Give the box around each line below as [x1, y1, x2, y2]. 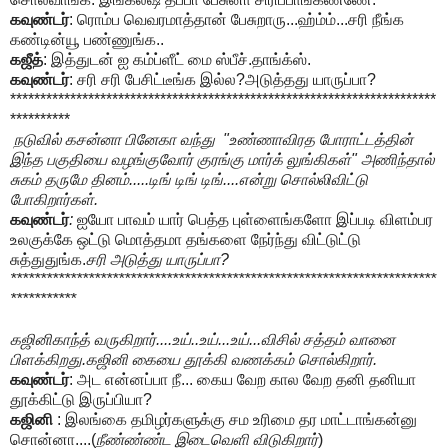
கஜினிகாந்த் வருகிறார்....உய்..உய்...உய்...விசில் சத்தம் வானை [10, 331, 395, 349]
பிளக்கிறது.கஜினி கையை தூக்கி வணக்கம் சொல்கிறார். [10, 351, 377, 369]
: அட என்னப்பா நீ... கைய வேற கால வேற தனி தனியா [69, 371, 416, 389]
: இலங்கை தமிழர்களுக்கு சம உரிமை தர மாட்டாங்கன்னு [53, 411, 417, 429]
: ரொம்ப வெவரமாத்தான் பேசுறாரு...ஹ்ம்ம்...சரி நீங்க [69, 11, 404, 29]
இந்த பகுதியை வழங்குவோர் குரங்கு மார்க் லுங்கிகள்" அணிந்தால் [10, 151, 434, 169]
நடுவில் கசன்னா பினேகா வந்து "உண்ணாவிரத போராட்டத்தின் [10, 131, 413, 149]
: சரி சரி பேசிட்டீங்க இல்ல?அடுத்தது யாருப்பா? [69, 71, 376, 89]
